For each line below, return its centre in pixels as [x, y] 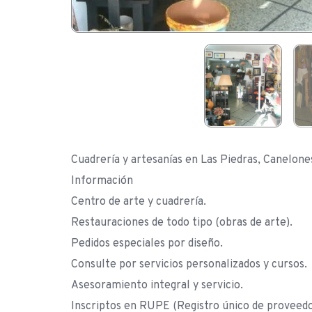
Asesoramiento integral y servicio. [157, 285]
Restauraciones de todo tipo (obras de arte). [182, 223]
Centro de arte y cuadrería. [139, 202]
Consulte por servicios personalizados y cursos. [189, 264]
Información [102, 181]
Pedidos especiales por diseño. [147, 243]
